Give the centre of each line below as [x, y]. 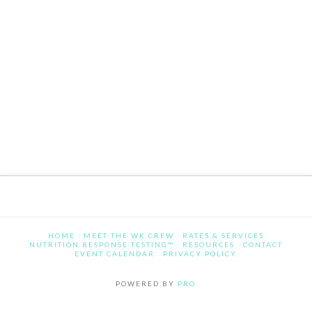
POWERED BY [147, 284]
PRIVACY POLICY [200, 254]
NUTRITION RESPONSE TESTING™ [101, 245]
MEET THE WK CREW [128, 236]
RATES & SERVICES [223, 236]
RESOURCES [208, 245]
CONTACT [263, 245]
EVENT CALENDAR [115, 254]
